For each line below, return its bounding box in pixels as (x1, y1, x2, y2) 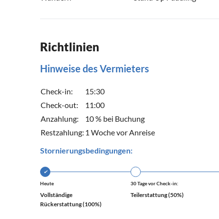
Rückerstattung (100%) (40, 200, 102, 208)
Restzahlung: (41, 128, 84, 137)
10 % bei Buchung (85, 114, 145, 124)
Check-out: (41, 100, 78, 110)
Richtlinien (40, 40, 99, 54)
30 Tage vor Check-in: (131, 180, 178, 187)
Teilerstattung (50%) (131, 191, 184, 199)
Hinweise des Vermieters (40, 63, 149, 75)
